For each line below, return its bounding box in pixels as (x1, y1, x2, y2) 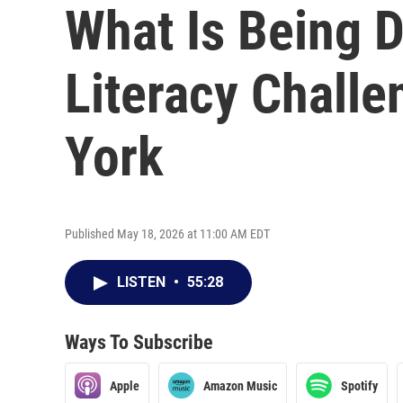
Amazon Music (203, 378, 277, 393)
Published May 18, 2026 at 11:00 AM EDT (65, 227, 270, 241)
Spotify (341, 378, 378, 393)
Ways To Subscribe (65, 331, 213, 354)
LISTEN (117, 273, 169, 291)
